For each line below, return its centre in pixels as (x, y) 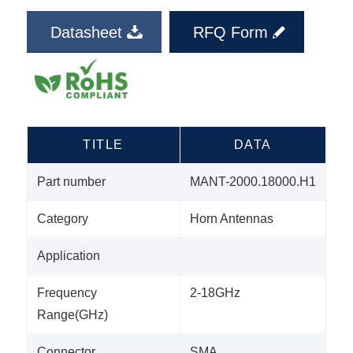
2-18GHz (215, 293)
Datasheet (86, 33)
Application (68, 256)
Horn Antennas (231, 219)
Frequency (67, 293)
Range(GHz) (72, 315)
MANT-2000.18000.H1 (253, 182)
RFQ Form (230, 33)
